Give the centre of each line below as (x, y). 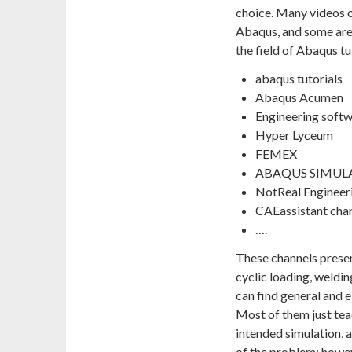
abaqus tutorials (299, 79)
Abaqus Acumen (299, 97)
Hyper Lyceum (294, 135)
